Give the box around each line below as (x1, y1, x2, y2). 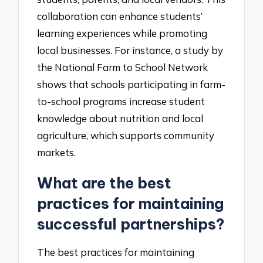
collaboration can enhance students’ (37, 9, 203, 22)
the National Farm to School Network (37, 60, 208, 73)
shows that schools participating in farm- (37, 77, 226, 90)
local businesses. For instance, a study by (37, 43, 224, 56)
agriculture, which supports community (37, 129, 215, 141)
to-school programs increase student (37, 95, 205, 107)
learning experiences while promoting (37, 26, 208, 39)
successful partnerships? (37, 214, 225, 234)
